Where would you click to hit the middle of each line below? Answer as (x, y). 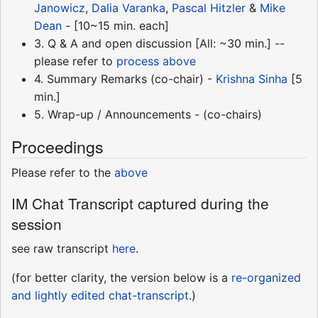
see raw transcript (62, 249)
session (37, 224)
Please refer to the (63, 173)
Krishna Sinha (252, 79)
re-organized (266, 278)
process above (156, 61)
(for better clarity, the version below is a (121, 278)
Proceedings (57, 147)
